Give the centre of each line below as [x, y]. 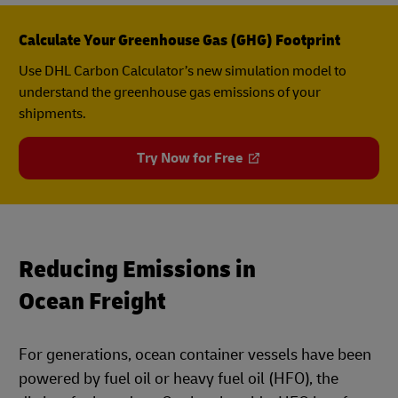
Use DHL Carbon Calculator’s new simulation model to [183, 71]
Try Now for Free [190, 158]
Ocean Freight [92, 301]
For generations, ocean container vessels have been [195, 354]
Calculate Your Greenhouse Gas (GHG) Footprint [179, 40]
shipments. [52, 113]
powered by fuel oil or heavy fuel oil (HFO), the [179, 378]
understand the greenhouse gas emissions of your [170, 92]
